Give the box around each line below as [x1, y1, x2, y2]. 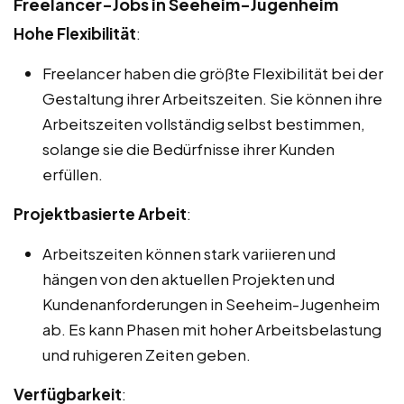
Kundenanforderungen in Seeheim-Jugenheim [42, 293, 380, 314]
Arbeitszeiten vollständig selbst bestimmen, [42, 113, 365, 133]
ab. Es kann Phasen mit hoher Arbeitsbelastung [42, 318, 381, 339]
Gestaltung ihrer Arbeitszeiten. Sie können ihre [42, 87, 382, 108]
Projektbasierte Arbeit [14, 203, 187, 224]
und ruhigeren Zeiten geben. [42, 344, 251, 364]
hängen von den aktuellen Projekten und [42, 268, 335, 289]
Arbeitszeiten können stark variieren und [42, 243, 335, 263]
